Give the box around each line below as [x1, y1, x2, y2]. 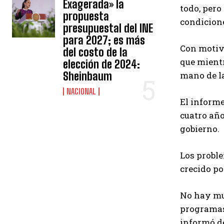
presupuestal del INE [63, 21, 153, 35]
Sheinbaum [63, 69, 112, 83]
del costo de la [63, 45, 128, 59]
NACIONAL [66, 86, 96, 96]
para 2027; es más [63, 33, 145, 47]
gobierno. [180, 123, 219, 134]
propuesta [63, 9, 109, 23]
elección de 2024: [63, 57, 140, 71]
